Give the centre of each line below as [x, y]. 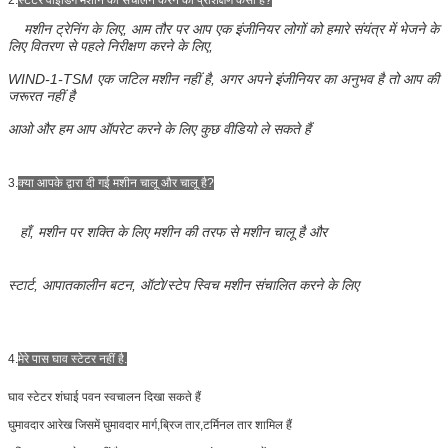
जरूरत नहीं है [41, 95]
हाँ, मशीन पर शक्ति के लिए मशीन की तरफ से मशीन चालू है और [173, 231]
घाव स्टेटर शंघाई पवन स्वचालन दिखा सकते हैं [104, 396]
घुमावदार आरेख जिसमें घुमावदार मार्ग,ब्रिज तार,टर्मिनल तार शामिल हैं [150, 424]
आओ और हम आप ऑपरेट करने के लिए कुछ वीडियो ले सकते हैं [159, 128]
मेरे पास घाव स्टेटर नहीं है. [72, 358]
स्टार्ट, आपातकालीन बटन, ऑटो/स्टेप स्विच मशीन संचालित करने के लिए [183, 284]
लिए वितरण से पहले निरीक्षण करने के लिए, [110, 45]
